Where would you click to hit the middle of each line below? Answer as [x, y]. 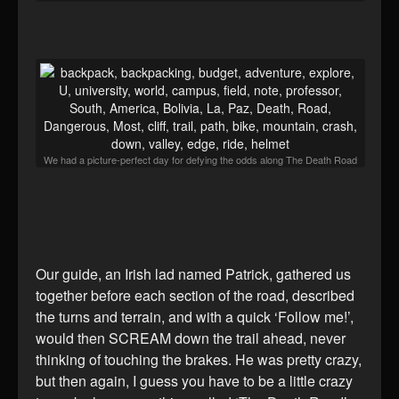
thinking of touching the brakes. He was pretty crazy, [199, 360]
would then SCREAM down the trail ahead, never [191, 338]
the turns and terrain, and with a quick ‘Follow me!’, [195, 317]
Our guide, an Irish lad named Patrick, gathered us [193, 274]
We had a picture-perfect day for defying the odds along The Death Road [200, 160]
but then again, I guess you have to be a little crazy [194, 381]
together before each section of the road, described [195, 296]
